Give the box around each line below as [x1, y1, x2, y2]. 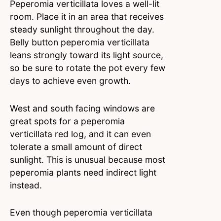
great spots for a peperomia [10, 115, 125, 126]
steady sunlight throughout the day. [10, 24, 154, 35]
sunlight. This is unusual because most [10, 154, 165, 165]
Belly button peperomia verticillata [10, 37, 149, 47]
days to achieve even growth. [10, 75, 133, 86]
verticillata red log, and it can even [10, 128, 151, 139]
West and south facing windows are [10, 103, 155, 113]
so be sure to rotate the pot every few [10, 62, 165, 73]
